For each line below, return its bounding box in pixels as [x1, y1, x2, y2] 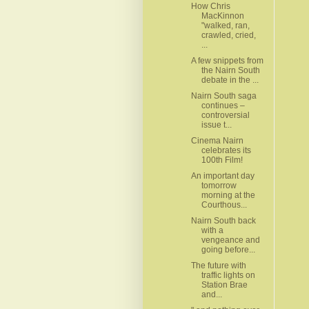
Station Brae [201, 279, 248, 290]
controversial [201, 110, 250, 120]
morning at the [201, 190, 255, 200]
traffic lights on [201, 270, 255, 280]
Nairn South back [190, 215, 256, 226]
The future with [190, 260, 246, 270]
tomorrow [201, 180, 237, 190]
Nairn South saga [190, 90, 257, 101]
